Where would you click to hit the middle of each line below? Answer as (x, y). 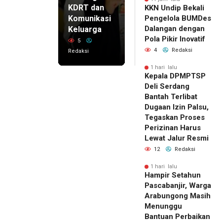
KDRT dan (86, 8)
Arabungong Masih (178, 196)
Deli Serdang (167, 87)
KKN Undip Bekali (174, 8)
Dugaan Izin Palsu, (177, 107)
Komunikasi (90, 19)
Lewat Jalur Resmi (177, 138)
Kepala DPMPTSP (175, 76)
